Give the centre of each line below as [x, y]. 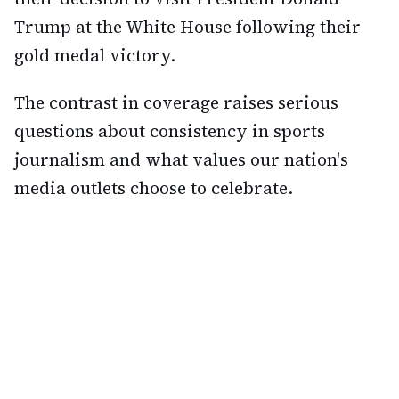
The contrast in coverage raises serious [176, 103]
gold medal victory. [95, 56]
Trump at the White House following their [187, 27]
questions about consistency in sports [170, 131]
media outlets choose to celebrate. [154, 188]
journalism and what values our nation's [181, 160]
